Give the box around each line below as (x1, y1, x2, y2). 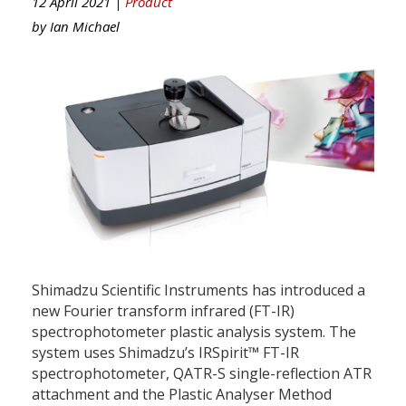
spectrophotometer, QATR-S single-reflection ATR (32, 363, 372, 384)
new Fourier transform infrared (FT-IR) (32, 301, 295, 322)
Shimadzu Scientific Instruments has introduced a (32, 280, 365, 301)
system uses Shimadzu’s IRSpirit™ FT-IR (32, 343, 299, 363)
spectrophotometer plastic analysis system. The (32, 322, 356, 343)
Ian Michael (50, 16, 120, 35)
